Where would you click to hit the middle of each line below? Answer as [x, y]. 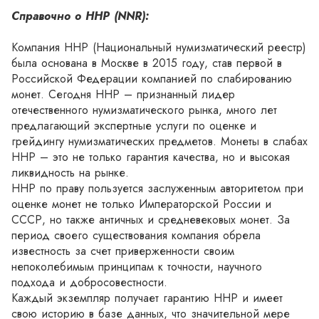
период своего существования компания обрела [136, 235]
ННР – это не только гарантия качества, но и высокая [151, 157]
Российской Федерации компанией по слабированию [152, 79]
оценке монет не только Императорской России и [141, 204]
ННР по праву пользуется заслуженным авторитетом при [157, 188]
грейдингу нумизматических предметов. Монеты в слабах [159, 141]
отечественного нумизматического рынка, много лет [144, 110]
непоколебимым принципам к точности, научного [137, 267]
